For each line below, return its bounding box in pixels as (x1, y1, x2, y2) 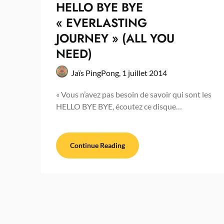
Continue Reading (70, 140, 125, 149)
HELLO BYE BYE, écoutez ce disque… (56, 101, 182, 111)
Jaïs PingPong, (71, 67, 122, 77)
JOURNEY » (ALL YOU (56, 29, 174, 47)
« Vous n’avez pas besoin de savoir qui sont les (56, 89, 211, 99)
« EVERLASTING (56, 13, 147, 31)
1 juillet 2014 (122, 67, 167, 77)
